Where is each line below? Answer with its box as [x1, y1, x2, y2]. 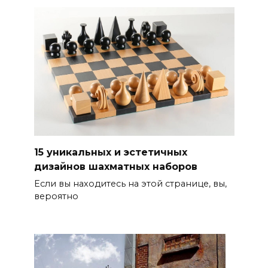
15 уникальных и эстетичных [33, 146, 187, 158]
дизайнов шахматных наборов [33, 160, 197, 172]
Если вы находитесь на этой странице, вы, [33, 178, 227, 189]
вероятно [33, 191, 78, 202]
